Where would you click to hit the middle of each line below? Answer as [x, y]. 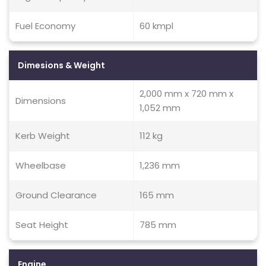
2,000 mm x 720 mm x [186, 94]
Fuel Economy [45, 26]
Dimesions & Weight [61, 65]
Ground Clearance [56, 195]
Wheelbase [41, 165]
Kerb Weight [43, 136]
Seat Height [42, 225]
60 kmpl [156, 26]
